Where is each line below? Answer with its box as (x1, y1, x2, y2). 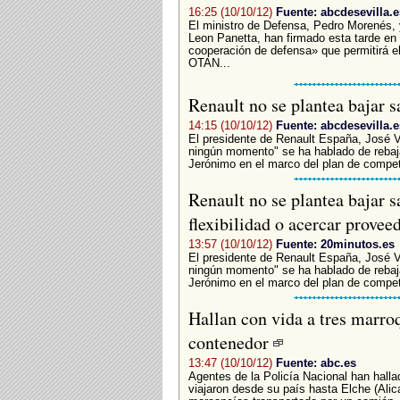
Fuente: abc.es (275, 355, 356, 370)
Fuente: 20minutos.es (275, 237, 395, 251)
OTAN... (187, 56, 230, 70)
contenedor (187, 329, 273, 354)
